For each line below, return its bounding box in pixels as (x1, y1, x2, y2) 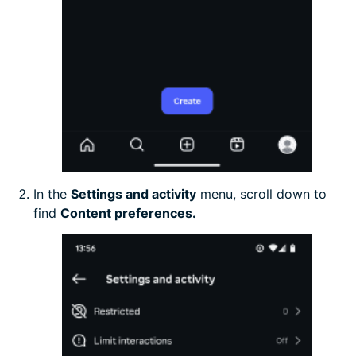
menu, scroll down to (196, 185, 327, 202)
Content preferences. (60, 204, 196, 221)
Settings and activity (71, 185, 196, 202)
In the (33, 185, 71, 202)
